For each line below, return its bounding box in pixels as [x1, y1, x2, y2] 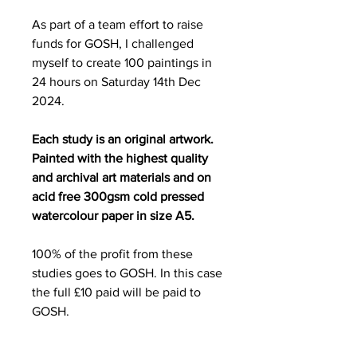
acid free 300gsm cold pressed [32, 189, 204, 203]
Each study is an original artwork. [32, 131, 214, 146]
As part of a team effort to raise [32, 17, 203, 31]
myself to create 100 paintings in [32, 55, 212, 69]
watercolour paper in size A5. [32, 208, 194, 222]
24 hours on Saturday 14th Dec [32, 74, 201, 88]
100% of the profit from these [32, 246, 193, 261]
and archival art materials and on [32, 170, 211, 184]
